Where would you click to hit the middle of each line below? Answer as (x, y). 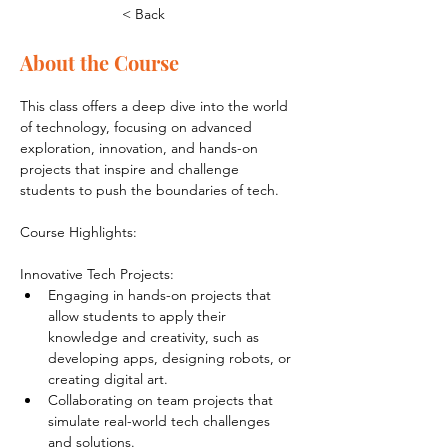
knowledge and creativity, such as (155, 337)
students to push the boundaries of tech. (149, 190)
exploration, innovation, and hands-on (141, 148)
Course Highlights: (78, 232)
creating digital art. (108, 379)
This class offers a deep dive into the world (156, 106)
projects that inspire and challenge (131, 169)
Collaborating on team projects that (162, 400)
